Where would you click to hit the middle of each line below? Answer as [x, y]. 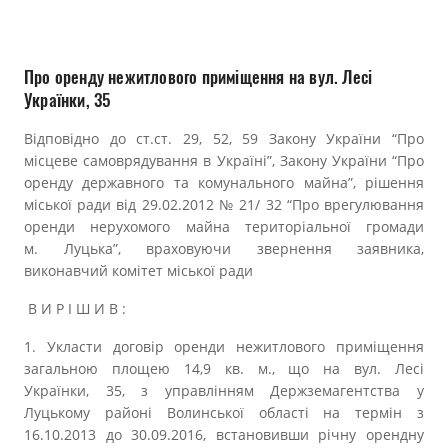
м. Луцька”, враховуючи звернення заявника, [224, 248]
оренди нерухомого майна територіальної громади [224, 226]
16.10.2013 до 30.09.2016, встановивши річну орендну [224, 434]
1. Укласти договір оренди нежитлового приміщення [224, 346]
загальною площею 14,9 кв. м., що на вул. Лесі [224, 368]
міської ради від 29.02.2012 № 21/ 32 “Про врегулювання [224, 204]
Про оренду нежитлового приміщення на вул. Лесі [198, 77]
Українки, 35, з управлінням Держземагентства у [224, 390]
